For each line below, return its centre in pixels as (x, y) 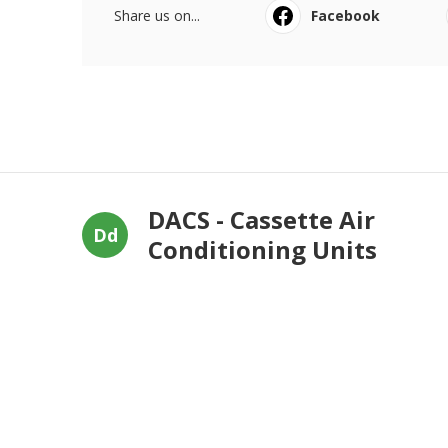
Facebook (346, 15)
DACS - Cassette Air (261, 219)
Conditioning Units (262, 249)
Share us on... (157, 15)
